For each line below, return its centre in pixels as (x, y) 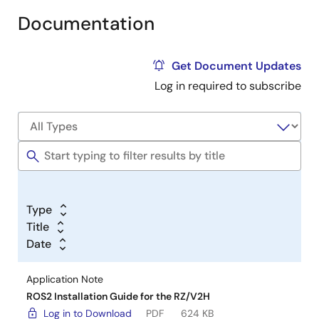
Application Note (65, 279)
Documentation (86, 23)
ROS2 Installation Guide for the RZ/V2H (118, 296)
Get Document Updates (236, 66)
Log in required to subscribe (228, 86)
